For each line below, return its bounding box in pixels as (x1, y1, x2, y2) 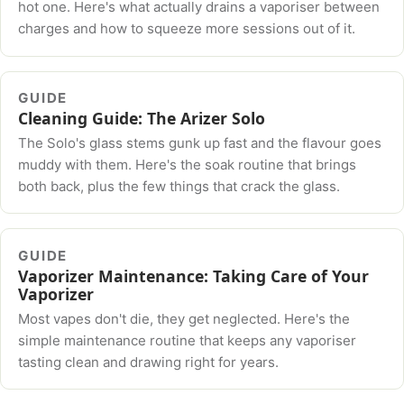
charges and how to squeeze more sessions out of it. (18, 20, 356, 38)
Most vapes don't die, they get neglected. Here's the (18, 309, 351, 327)
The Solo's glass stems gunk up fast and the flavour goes (18, 133, 382, 151)
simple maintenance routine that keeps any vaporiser (18, 331, 357, 349)
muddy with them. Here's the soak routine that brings (18, 155, 357, 173)
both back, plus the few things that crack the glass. (18, 177, 341, 195)
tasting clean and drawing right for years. (18, 353, 280, 371)
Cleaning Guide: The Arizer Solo (18, 107, 266, 130)
